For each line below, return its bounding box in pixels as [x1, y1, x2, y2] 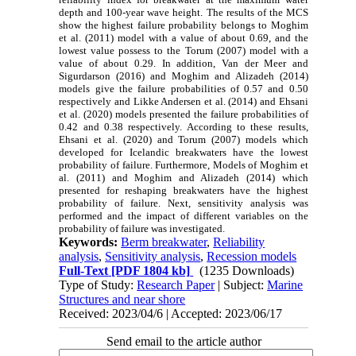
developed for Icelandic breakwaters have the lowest [59, 146, 308, 159]
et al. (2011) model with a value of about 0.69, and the [59, 32, 308, 44]
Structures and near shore [59, 292, 186, 307]
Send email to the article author [106, 335, 261, 349]
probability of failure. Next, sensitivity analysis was [59, 197, 308, 210]
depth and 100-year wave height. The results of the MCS [59, 6, 308, 19]
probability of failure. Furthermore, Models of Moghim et [59, 159, 308, 172]
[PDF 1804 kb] [108, 264, 191, 278]
